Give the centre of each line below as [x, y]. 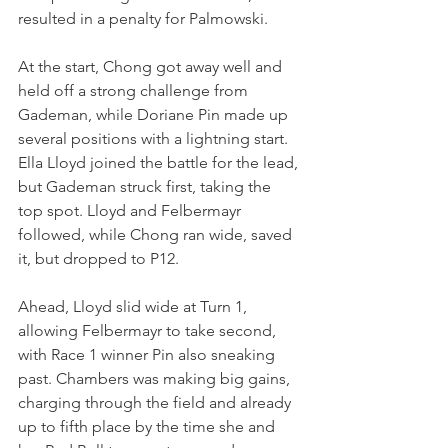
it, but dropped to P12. [98, 258]
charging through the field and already [156, 402]
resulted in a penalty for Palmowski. [143, 18]
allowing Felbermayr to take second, [149, 330]
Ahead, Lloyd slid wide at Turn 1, [134, 306]
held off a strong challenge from [135, 90]
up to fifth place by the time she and [148, 426]
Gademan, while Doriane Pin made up [155, 114]
